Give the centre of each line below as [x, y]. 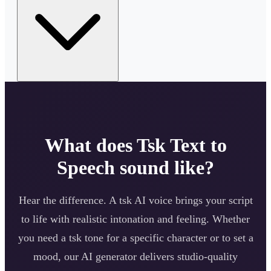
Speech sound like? [135, 167]
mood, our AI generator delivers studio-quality [135, 256]
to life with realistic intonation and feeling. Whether [135, 219]
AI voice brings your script [192, 200]
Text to [196, 145]
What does [90, 145]
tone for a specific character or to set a [167, 237]
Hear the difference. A [69, 200]
